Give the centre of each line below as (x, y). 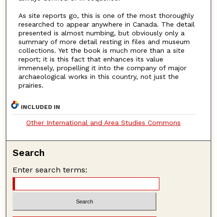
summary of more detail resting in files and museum (104, 42)
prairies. (31, 85)
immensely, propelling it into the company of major (102, 68)
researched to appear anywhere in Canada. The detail (106, 24)
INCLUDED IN (41, 107)
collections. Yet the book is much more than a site (101, 51)
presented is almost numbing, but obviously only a (101, 33)
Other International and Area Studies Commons (103, 122)
